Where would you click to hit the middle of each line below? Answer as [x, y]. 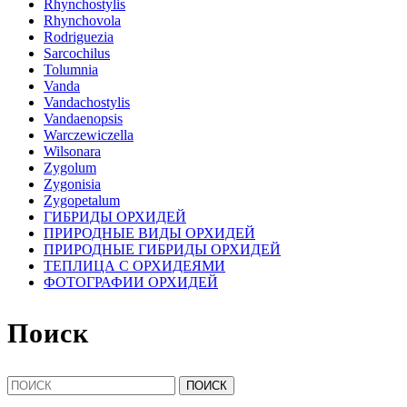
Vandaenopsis [83, 118]
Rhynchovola [82, 20]
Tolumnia [71, 69]
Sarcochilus [77, 53]
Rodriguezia [79, 36]
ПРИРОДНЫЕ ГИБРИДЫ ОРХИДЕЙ [162, 249]
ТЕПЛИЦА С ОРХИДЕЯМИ [134, 265]
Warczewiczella [89, 134]
